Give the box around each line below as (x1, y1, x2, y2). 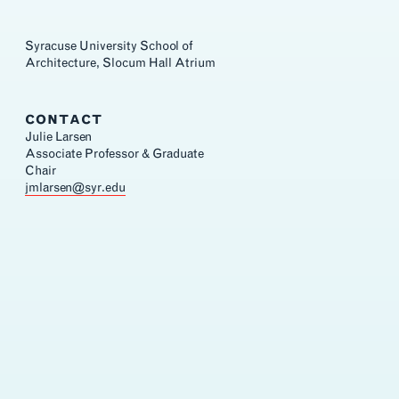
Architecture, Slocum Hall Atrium (25, 54, 216, 70)
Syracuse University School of (25, 37, 194, 53)
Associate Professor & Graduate (25, 145, 205, 161)
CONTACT (25, 111, 103, 127)
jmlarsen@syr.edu (25, 179, 126, 195)
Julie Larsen (25, 128, 93, 144)
